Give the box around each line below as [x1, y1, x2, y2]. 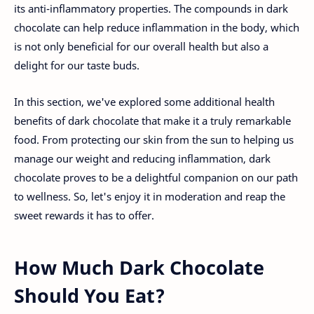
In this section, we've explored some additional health [14, 95, 275, 109]
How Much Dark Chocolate [14, 254, 264, 281]
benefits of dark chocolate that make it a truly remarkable [14, 114, 291, 128]
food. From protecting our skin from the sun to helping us [14, 132, 294, 147]
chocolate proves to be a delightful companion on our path [14, 170, 298, 185]
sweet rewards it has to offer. [14, 208, 154, 223]
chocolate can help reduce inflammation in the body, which [14, 20, 299, 34]
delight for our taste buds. [14, 57, 139, 72]
